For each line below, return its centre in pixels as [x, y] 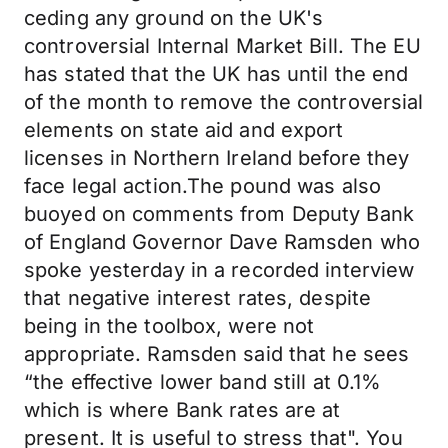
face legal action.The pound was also [203, 186]
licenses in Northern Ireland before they [217, 158]
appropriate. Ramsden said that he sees [217, 354]
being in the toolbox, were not [169, 326]
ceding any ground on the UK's [174, 18]
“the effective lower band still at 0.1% [203, 382]
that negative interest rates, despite [198, 298]
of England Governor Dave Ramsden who [222, 242]
